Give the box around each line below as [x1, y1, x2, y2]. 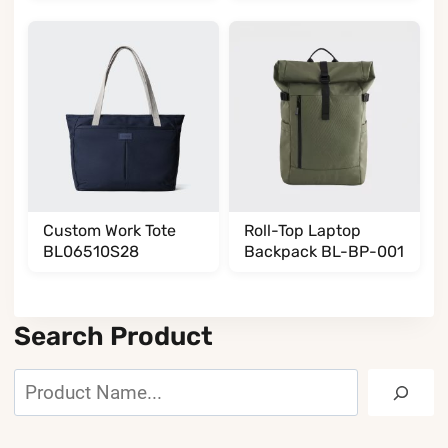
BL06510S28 [42, 241, 139, 261]
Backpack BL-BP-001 [243, 241, 404, 261]
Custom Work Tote [42, 220, 176, 240]
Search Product [14, 320, 213, 352]
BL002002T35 [243, 8, 351, 28]
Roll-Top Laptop [243, 220, 362, 240]
